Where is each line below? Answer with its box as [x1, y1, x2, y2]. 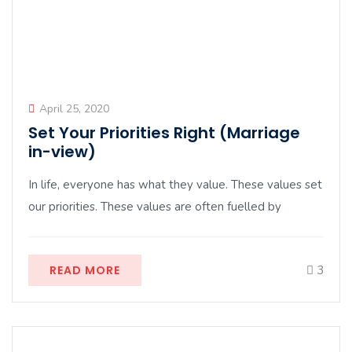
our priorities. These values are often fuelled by [28, 199, 281, 214]
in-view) [28, 141, 96, 163]
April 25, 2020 [39, 101, 109, 116]
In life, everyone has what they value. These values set [28, 177, 322, 192]
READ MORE [49, 262, 120, 278]
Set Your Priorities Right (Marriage [28, 122, 300, 144]
